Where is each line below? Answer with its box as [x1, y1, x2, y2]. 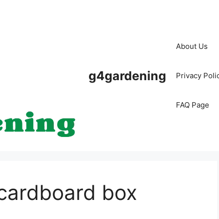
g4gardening [88, 68, 166, 83]
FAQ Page [176, 100, 209, 109]
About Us [176, 41, 208, 51]
